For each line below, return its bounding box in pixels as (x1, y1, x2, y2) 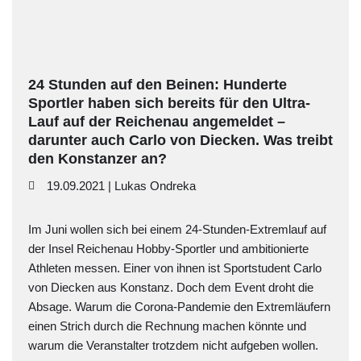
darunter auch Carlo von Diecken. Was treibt (28, 132, 333, 148)
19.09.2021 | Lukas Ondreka (46, 179, 196, 193)
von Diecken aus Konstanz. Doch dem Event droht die (28, 280, 313, 294)
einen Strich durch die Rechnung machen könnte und (28, 319, 306, 333)
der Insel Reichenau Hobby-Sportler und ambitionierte (28, 242, 309, 255)
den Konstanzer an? (28, 151, 167, 167)
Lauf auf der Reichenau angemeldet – (28, 114, 285, 130)
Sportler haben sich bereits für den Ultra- (28, 95, 310, 111)
